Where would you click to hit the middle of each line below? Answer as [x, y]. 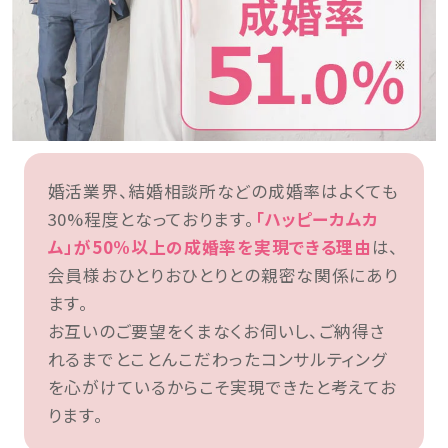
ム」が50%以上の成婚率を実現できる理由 [209, 247]
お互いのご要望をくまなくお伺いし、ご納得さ [216, 331]
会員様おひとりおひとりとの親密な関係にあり [223, 275]
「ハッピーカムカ [317, 219]
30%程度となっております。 [151, 219]
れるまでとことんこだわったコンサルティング [217, 359]
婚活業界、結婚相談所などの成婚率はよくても [223, 191]
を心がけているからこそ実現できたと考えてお [222, 387]
